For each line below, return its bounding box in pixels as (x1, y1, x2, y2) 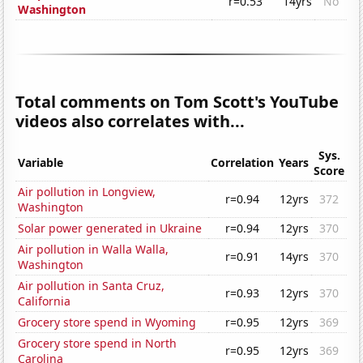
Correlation (211, 155, 275, 171)
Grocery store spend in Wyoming (18, 314, 197, 331)
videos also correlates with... (15, 110, 246, 133)
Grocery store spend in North (18, 335, 177, 352)
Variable (18, 155, 64, 171)
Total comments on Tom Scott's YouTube (15, 91, 340, 113)
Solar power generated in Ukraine (18, 220, 203, 237)
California (18, 293, 71, 310)
